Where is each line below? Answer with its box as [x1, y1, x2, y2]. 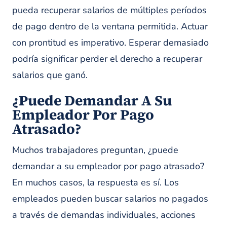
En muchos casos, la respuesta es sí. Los [12, 176, 179, 188]
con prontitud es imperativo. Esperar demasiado [12, 36, 209, 49]
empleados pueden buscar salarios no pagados [12, 193, 208, 205]
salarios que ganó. [12, 69, 88, 81]
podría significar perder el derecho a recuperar [12, 53, 202, 65]
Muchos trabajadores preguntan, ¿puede [12, 144, 178, 156]
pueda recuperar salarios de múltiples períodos [12, 4, 207, 16]
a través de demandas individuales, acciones [12, 209, 196, 221]
